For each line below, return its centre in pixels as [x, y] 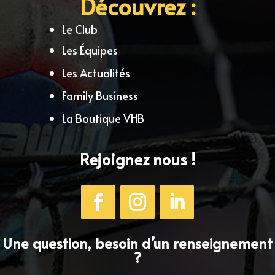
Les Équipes [90, 50]
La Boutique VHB [103, 118]
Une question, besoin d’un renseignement [137, 242]
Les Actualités [96, 72]
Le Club [80, 29]
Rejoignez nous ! [137, 158]
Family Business [100, 95]
